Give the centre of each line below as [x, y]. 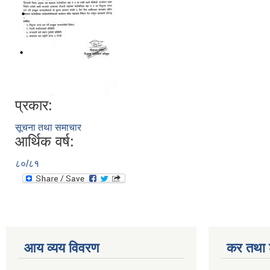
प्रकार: [34, 105]
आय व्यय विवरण [61, 248]
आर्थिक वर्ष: [45, 141]
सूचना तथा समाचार [48, 127]
